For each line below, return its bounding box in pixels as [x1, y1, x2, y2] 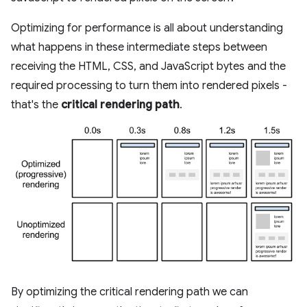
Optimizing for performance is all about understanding [11, 21, 283, 35]
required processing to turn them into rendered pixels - [11, 79, 287, 93]
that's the [11, 98, 61, 112]
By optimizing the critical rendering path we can [11, 285, 248, 299]
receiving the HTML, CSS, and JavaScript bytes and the [11, 60, 286, 73]
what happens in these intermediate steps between [11, 40, 267, 54]
